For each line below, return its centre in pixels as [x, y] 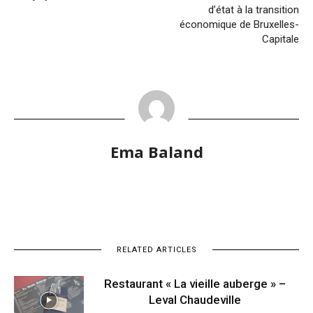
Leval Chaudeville [195, 300]
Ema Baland [156, 152]
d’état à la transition [254, 10]
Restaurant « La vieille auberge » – [195, 284]
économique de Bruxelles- [239, 25]
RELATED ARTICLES [156, 250]
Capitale [281, 39]
